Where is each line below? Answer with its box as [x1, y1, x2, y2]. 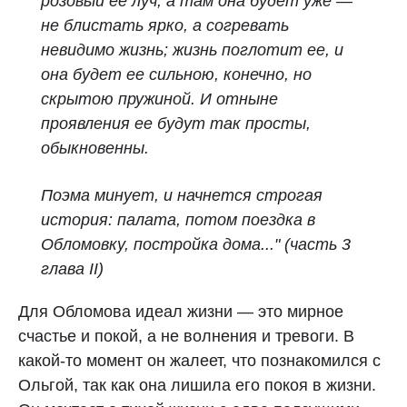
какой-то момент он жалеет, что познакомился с [18, 352, 381, 370]
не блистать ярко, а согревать [41, 16, 289, 35]
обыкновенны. [41, 139, 149, 157]
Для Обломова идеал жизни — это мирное [18, 303, 343, 321]
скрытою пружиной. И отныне [41, 90, 278, 108]
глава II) [41, 260, 104, 278]
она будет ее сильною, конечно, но [41, 65, 312, 84]
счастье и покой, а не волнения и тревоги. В [18, 327, 354, 345]
